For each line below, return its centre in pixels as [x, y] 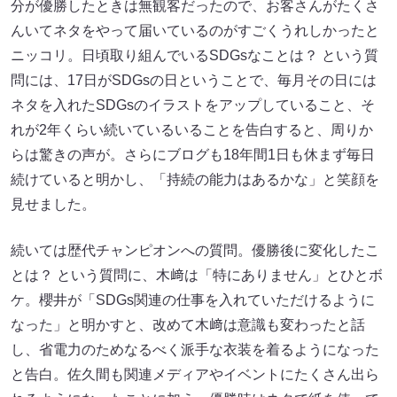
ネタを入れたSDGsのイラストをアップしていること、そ [193, 105]
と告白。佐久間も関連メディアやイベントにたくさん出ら [195, 374]
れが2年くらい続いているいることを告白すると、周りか [192, 129]
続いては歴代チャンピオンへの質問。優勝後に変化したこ [195, 250]
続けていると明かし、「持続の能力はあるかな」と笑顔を [195, 179]
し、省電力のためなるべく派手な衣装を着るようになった [195, 349]
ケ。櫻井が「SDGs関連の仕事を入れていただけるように [193, 300]
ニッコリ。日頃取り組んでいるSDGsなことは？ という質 [195, 55]
